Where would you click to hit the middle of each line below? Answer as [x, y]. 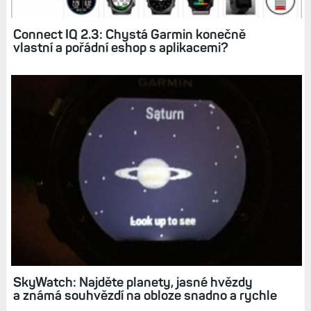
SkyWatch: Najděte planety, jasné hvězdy [133, 282]
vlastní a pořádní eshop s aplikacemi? [120, 48]
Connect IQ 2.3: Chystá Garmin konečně [129, 35]
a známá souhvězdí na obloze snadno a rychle [145, 295]
